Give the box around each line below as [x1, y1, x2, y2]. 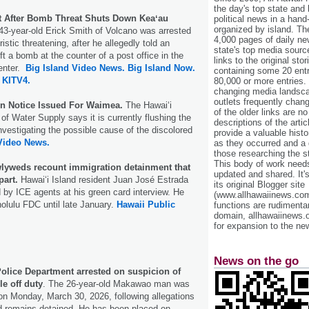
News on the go [214, 254, 299, 268]
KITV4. [2, 74, 30, 86]
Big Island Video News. [26, 62, 125, 73]
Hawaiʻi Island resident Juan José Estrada [18, 174, 188, 185]
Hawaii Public [117, 199, 175, 210]
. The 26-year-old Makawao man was [43, 278, 190, 289]
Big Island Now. [128, 62, 195, 73]
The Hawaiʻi [126, 99, 172, 110]
